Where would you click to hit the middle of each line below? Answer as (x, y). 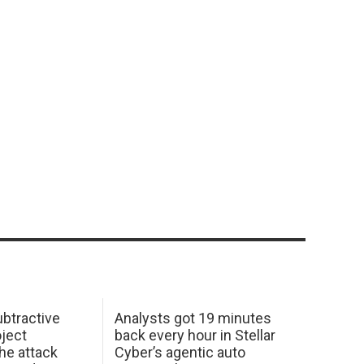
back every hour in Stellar (195, 335)
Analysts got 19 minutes (193, 318)
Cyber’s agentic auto (180, 352)
